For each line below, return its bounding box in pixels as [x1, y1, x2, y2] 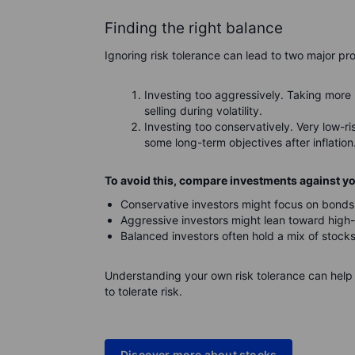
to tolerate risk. [105, 284, 182, 298]
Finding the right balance [105, 19, 283, 37]
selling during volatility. [144, 104, 262, 117]
